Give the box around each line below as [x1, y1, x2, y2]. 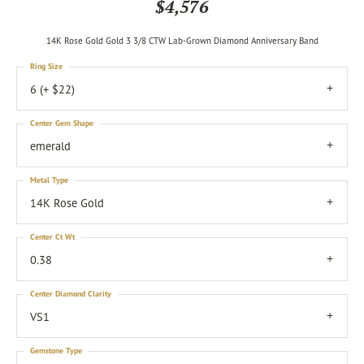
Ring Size [30, 61, 63, 71]
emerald [30, 139, 71, 154]
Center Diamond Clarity [30, 288, 111, 299]
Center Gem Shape [30, 118, 93, 128]
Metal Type [30, 175, 68, 185]
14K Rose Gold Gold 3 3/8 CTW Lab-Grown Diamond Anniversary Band [45, 35, 318, 46]
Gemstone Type [30, 345, 82, 356]
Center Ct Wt [30, 232, 75, 242]
